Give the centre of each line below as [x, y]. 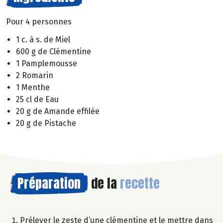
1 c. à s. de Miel [43, 40]
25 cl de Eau [37, 100]
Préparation [49, 183]
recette [140, 183]
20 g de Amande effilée [58, 111]
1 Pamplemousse [47, 64]
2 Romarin [35, 76]
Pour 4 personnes [39, 21]
